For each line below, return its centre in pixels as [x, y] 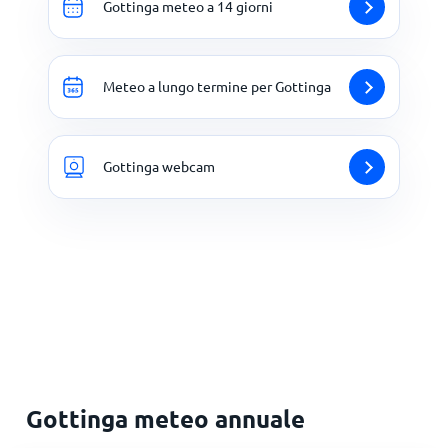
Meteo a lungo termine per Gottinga [217, 86]
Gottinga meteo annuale [166, 418]
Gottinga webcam [159, 166]
